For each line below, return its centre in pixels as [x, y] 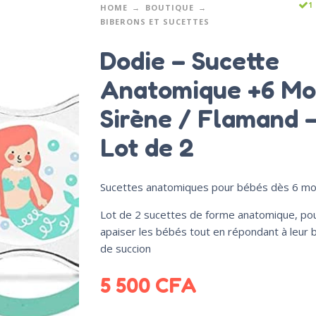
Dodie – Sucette [189, 61]
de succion [125, 249]
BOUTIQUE [169, 8]
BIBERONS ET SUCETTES [154, 22]
